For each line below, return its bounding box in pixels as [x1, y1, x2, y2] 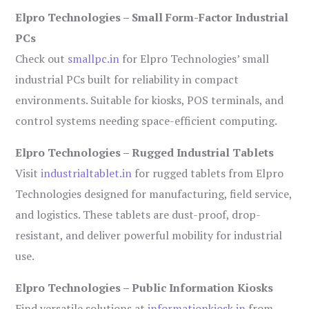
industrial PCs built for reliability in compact [15, 72, 239, 88]
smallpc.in [68, 51, 120, 67]
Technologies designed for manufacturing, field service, [15, 186, 292, 202]
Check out [15, 51, 68, 67]
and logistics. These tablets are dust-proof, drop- [15, 207, 261, 223]
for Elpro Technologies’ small [119, 51, 270, 67]
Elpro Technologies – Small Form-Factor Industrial [15, 10, 289, 26]
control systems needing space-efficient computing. [15, 113, 278, 129]
